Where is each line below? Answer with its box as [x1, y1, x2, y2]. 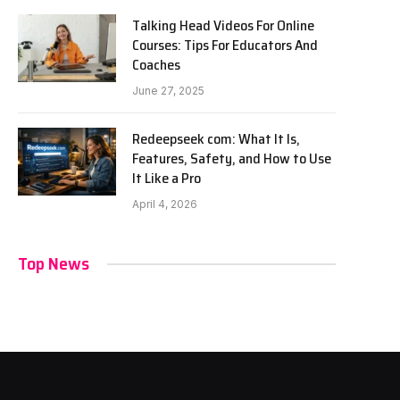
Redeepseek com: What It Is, [132, 128, 300, 150]
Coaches [132, 54, 180, 76]
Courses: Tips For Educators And [132, 34, 318, 56]
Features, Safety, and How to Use [132, 147, 331, 170]
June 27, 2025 [132, 84, 204, 97]
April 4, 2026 [132, 197, 197, 211]
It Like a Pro [132, 167, 201, 189]
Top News [18, 249, 89, 278]
